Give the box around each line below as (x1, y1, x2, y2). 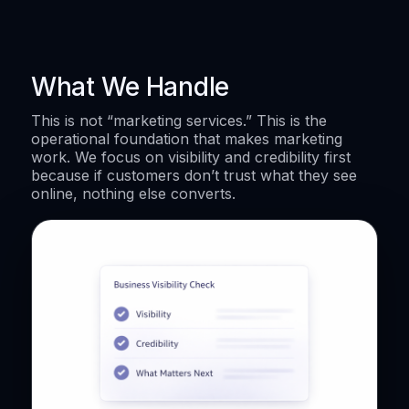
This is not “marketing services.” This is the (31, 110, 327, 130)
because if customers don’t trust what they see (31, 165, 357, 184)
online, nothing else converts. (31, 184, 236, 203)
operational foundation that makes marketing (31, 129, 342, 148)
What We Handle (31, 70, 230, 102)
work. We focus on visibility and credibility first (31, 147, 351, 166)
